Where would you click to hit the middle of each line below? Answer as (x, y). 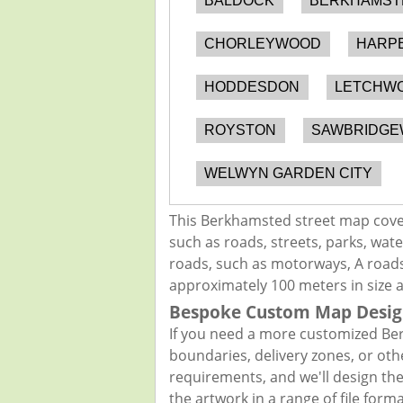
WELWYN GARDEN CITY (289, 173)
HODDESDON (252, 86)
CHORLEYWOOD (263, 43)
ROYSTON (241, 130)
